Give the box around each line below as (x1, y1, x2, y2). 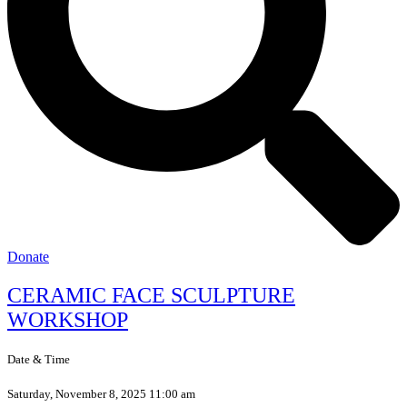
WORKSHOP (7, 307, 128, 332)
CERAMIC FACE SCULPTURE (7, 283, 295, 307)
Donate (7, 249, 49, 264)
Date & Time (7, 352, 70, 367)
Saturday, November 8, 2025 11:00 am (7, 387, 195, 402)
